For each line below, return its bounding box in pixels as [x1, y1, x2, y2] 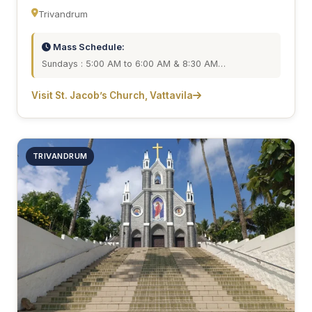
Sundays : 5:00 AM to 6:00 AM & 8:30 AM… [42, 58, 226, 69]
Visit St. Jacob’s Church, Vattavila [31, 89, 193, 101]
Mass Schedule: [51, 41, 125, 52]
